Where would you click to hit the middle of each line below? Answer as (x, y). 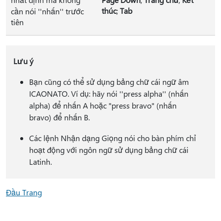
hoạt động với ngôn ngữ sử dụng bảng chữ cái (109, 150)
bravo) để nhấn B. (59, 117)
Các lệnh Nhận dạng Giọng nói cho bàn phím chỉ (112, 138)
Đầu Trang (24, 192)
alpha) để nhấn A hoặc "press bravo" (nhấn (103, 105)
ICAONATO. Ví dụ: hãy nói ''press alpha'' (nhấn (109, 93)
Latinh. (40, 162)
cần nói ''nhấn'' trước (47, 11)
